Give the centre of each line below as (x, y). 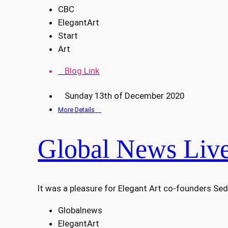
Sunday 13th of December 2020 (121, 96)
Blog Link (79, 70)
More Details (77, 110)
